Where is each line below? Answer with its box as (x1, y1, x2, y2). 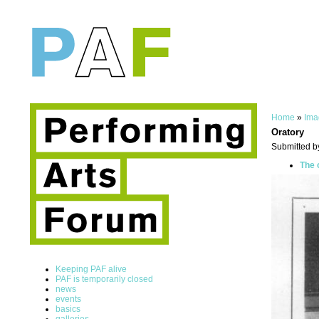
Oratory (271, 127, 304, 137)
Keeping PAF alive (56, 263, 127, 274)
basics (56, 303, 80, 314)
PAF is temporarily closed (56, 273, 153, 284)
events (56, 293, 81, 304)
